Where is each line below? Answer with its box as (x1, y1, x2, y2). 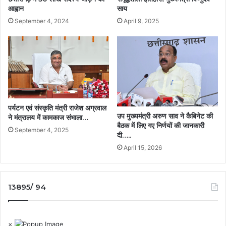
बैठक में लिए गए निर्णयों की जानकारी (117, 121, 204, 130)
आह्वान (8, 4, 24, 13)
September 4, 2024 (15, 17, 69, 25)
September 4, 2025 (15, 126, 69, 134)
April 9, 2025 (124, 17, 159, 25)
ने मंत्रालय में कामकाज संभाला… (8, 112, 88, 122)
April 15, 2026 (124, 143, 162, 151)
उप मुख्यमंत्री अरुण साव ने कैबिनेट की (117, 111, 213, 121)
